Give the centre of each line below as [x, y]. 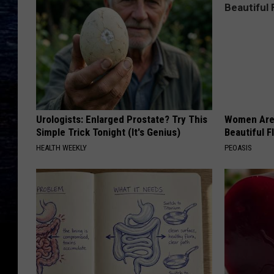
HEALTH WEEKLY [61, 148]
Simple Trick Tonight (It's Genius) [108, 132]
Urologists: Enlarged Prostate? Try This [122, 120]
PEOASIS [239, 148]
